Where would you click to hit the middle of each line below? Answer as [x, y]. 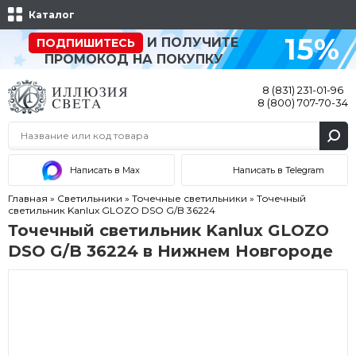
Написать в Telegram [279, 170]
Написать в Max [105, 170]
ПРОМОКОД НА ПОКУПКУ [133, 59]
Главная [29, 198]
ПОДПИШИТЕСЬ [86, 43]
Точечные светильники [191, 198]
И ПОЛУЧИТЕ [191, 43]
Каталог [52, 15]
